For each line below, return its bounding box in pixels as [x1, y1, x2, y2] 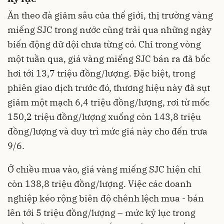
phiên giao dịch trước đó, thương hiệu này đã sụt [7, 82, 210, 94]
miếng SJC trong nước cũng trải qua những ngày [7, 24, 211, 36]
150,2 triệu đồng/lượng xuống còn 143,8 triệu [7, 111, 201, 123]
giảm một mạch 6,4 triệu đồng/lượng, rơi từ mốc [7, 96, 209, 108]
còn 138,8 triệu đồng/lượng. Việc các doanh [7, 178, 191, 190]
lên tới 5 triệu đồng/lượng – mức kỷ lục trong [7, 207, 195, 219]
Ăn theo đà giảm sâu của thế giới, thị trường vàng [7, 9, 213, 21]
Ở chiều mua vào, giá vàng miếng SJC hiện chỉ [7, 163, 201, 175]
